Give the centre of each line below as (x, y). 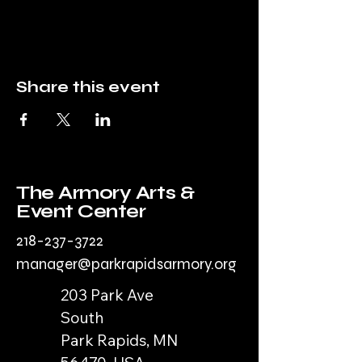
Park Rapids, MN (120, 341)
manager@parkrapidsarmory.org (126, 264)
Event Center (81, 212)
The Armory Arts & (105, 193)
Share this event (88, 87)
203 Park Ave (107, 295)
